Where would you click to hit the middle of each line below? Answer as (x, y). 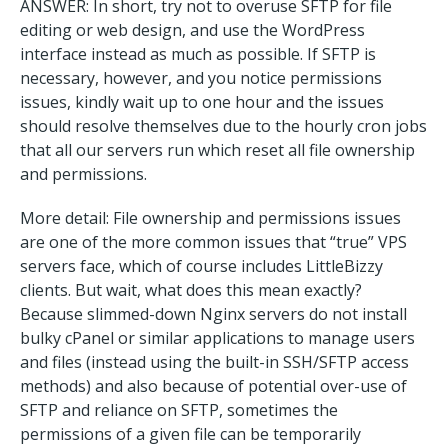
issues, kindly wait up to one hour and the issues (202, 102)
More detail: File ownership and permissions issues (210, 218)
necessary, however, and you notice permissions (201, 78)
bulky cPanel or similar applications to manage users (217, 338)
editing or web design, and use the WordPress (192, 30)
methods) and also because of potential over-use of (213, 386)
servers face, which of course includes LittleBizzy (201, 266)
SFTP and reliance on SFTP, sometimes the (179, 410)
